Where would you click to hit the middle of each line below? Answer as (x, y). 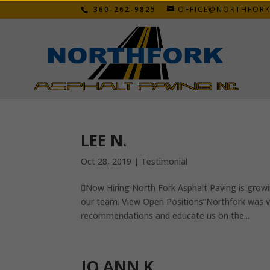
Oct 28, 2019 (106, 161)
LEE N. (104, 140)
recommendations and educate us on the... (165, 215)
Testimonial (165, 161)
